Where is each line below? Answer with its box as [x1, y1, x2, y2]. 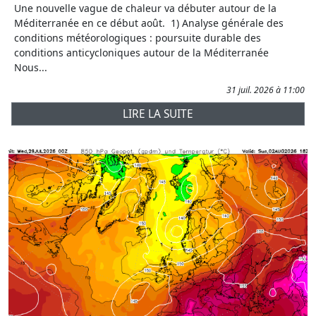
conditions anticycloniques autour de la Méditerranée [14, 46, 269, 60]
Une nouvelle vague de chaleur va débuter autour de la [14, 1, 276, 16]
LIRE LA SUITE [123, 107, 193, 122]
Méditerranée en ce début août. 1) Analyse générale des [14, 16, 284, 30]
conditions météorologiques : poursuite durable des [14, 31, 261, 45]
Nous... [14, 61, 47, 75]
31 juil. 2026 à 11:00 [226, 84, 305, 97]
